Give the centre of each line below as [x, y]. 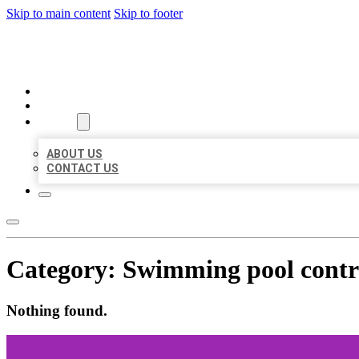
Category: [65, 270]
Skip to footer [148, 13]
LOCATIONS [70, 106]
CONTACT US [83, 168]
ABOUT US [75, 154]
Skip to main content [58, 13]
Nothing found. [57, 310]
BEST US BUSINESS [121, 52]
